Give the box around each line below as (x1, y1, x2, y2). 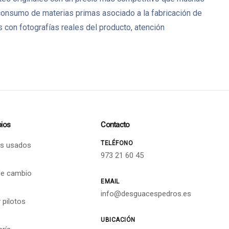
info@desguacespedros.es (101, 189, 192, 198)
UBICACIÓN (101, 216, 135, 223)
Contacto (101, 120, 130, 129)
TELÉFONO (101, 139, 133, 147)
